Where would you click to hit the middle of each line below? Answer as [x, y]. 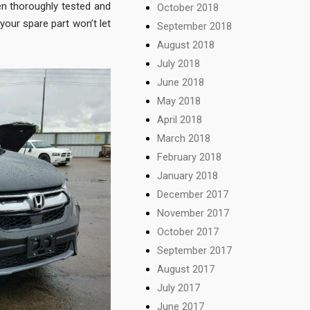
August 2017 [186, 269]
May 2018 [179, 101]
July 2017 [179, 288]
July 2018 [179, 63]
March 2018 [184, 138]
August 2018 [186, 45]
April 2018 [180, 119]
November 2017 [193, 213]
